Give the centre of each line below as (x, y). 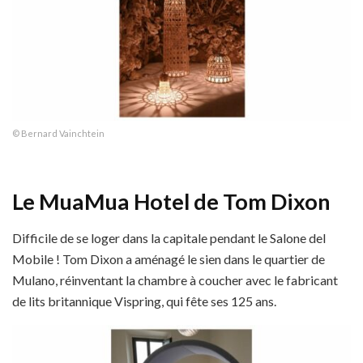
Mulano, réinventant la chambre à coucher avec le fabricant (175, 280)
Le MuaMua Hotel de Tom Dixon (171, 202)
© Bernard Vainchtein (58, 133)
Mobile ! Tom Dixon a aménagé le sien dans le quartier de (169, 258)
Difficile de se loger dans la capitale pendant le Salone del (169, 237)
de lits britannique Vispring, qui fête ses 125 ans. (144, 301)
